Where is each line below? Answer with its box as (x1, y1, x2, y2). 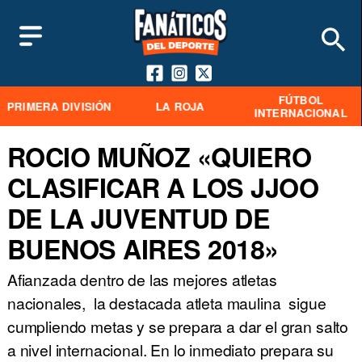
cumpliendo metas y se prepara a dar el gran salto (6, 315, 349, 338)
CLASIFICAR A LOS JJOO (6, 169, 319, 206)
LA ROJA (155, 98, 204, 114)
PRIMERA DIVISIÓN (6, 98, 112, 114)
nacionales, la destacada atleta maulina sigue (6, 292, 326, 314)
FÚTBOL (278, 91, 323, 107)
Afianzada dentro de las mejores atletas (6, 268, 277, 291)
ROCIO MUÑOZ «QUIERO (6, 138, 312, 175)
